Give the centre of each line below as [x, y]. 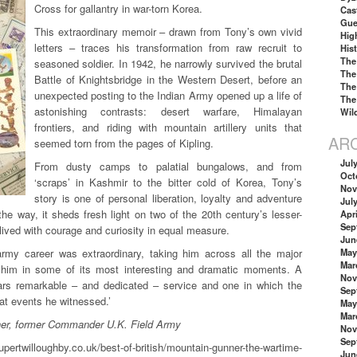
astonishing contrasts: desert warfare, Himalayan [168, 111]
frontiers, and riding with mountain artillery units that [168, 127]
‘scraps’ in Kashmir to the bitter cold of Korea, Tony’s [168, 182]
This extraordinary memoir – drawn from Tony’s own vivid [168, 31]
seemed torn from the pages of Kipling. [124, 143]
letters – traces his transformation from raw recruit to [168, 47]
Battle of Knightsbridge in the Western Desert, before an [168, 79]
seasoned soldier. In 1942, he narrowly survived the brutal [168, 63]
